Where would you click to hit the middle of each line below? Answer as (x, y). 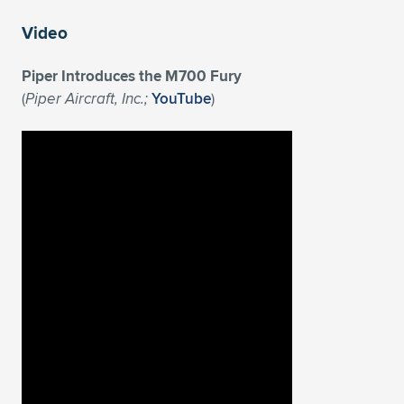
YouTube (181, 98)
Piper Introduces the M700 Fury (132, 76)
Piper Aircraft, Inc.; (87, 98)
